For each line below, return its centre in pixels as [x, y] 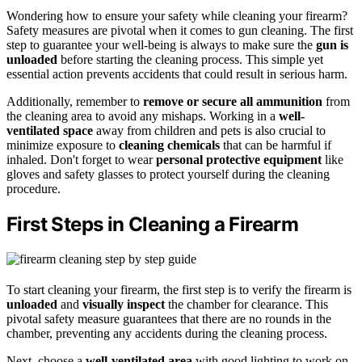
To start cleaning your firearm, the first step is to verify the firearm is [179, 289]
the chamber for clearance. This [246, 304]
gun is [332, 44]
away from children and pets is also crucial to [209, 130]
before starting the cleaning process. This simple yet [190, 59]
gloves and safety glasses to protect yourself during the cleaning [168, 174]
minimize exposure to [63, 145]
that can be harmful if [276, 145]
